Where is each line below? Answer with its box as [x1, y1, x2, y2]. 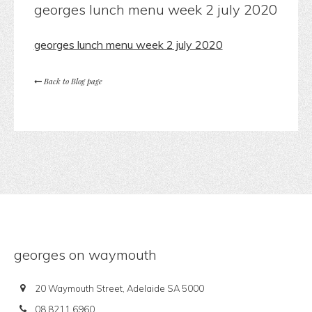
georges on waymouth [14, 246, 157, 264]
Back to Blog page [41, 76, 102, 87]
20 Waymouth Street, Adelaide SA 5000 [35, 283, 204, 295]
